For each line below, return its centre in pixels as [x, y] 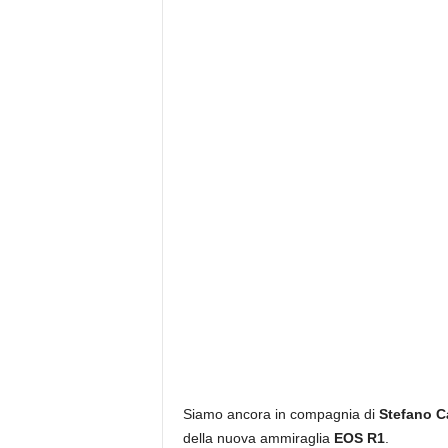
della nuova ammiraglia [256, 438]
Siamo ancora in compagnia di [280, 414]
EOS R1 [357, 438]
